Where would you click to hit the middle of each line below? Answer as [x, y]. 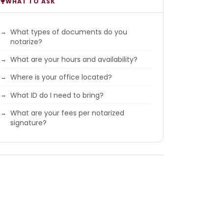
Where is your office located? [61, 77]
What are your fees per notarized [68, 113]
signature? [29, 123]
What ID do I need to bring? [57, 95]
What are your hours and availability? [74, 60]
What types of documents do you [69, 32]
